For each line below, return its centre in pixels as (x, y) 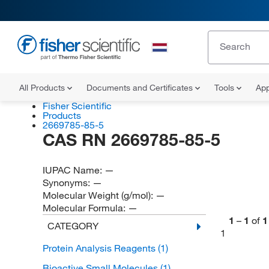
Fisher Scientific (77, 106)
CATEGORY (73, 226)
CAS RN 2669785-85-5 (131, 140)
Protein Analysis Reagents (100, 248)
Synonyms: (67, 183)
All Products (43, 88)
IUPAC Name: (73, 170)
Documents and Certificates (141, 88)
